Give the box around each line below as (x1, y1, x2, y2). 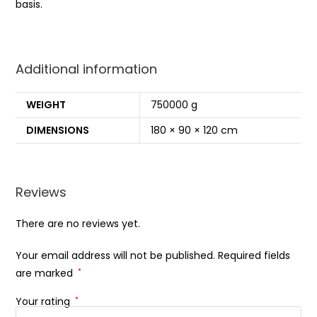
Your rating (16, 294, 74, 309)
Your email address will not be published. (16, 248, 216, 263)
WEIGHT (26, 97, 67, 112)
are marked (16, 266, 76, 281)
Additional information (16, 59, 158, 78)
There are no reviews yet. (16, 217, 141, 231)
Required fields (218, 248, 291, 263)
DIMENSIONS (26, 122, 90, 137)
